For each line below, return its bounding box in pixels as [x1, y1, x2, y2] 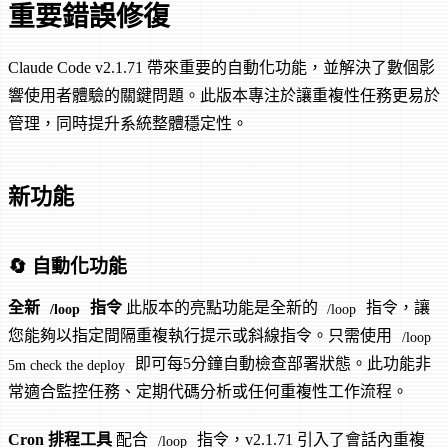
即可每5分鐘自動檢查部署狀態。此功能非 [130, 355, 431, 373]
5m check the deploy [8, 356, 125, 373]
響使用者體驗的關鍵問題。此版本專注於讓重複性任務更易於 [8, 87, 440, 105]
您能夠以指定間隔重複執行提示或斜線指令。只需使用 [8, 327, 396, 345]
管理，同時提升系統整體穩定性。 [8, 115, 248, 133]
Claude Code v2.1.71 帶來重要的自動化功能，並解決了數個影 [8, 59, 435, 77]
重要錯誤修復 [8, 2, 170, 33]
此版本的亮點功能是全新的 [121, 299, 322, 317]
